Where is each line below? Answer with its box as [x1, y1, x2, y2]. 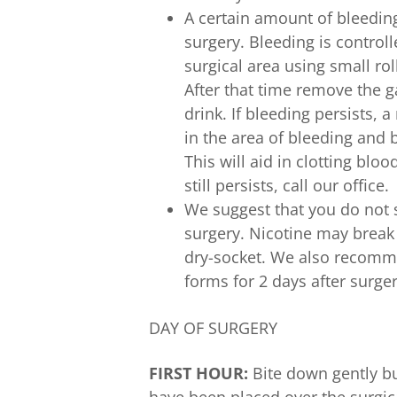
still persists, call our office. [184, 175, 389, 196]
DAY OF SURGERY [149, 317, 277, 339]
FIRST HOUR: [149, 362, 248, 384]
